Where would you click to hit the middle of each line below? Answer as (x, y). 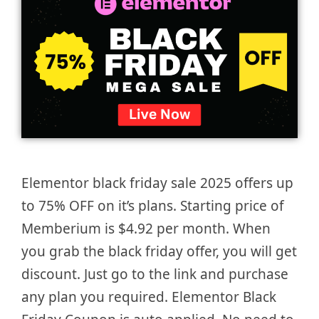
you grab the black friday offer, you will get (159, 252)
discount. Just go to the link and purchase (155, 274)
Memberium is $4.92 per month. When (146, 229)
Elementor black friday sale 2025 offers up (157, 183)
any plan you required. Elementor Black (149, 297)
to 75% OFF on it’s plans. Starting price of (153, 206)
